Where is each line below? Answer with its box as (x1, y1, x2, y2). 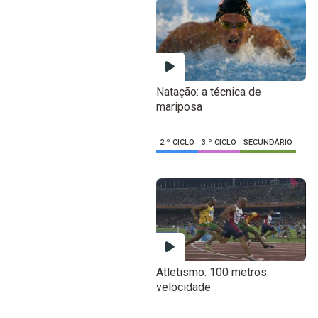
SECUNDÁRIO (243, 138, 292, 148)
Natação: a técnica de (155, 85, 261, 99)
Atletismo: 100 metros (155, 265, 267, 280)
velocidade (155, 280, 211, 295)
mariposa (155, 100, 202, 114)
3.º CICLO (201, 138, 236, 148)
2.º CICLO (159, 138, 194, 148)
